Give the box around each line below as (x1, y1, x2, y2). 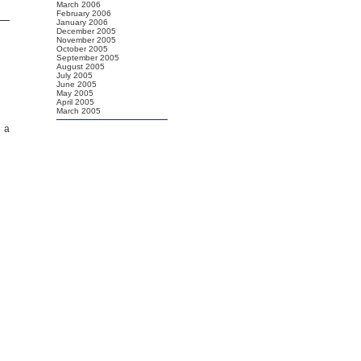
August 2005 (56, 62, 105, 71)
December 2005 (56, 27, 116, 35)
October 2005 (56, 44, 108, 53)
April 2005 (56, 98, 94, 106)
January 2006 (56, 18, 108, 27)
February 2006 (56, 9, 111, 18)
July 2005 (56, 71, 93, 80)
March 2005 (56, 106, 101, 115)
